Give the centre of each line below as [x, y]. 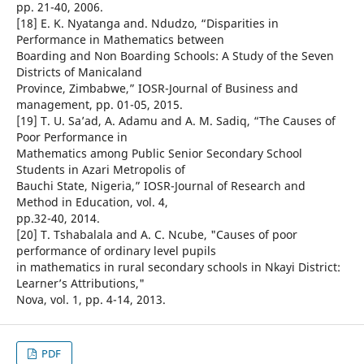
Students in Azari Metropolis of [100, 170]
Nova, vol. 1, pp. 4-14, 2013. [91, 300]
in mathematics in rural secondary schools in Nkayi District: [178, 267]
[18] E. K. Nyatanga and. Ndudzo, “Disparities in [147, 24]
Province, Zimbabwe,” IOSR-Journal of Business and [157, 89]
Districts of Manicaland [79, 72]
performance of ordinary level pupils [116, 251]
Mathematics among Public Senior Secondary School [159, 154]
